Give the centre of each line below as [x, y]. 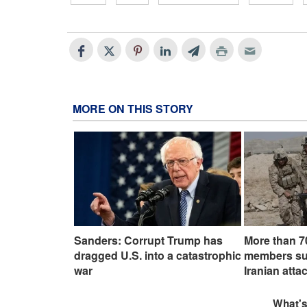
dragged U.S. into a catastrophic [158, 255]
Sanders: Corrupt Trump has [148, 240]
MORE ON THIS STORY [133, 109]
